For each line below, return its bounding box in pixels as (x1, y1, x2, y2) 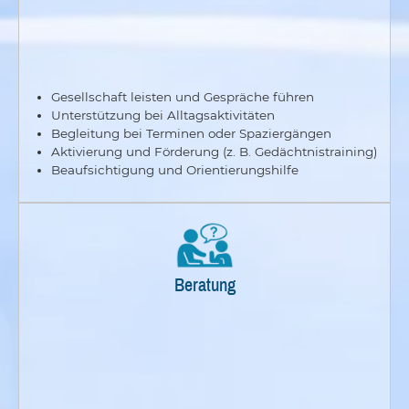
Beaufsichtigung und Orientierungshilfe (50, 163, 299, 178)
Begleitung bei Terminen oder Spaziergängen (50, 126, 331, 142)
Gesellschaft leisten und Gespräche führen (50, 89, 314, 105)
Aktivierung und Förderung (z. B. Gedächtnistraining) (50, 144, 377, 160)
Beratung (173, 271, 236, 297)
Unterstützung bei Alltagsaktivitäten (50, 108, 275, 123)
